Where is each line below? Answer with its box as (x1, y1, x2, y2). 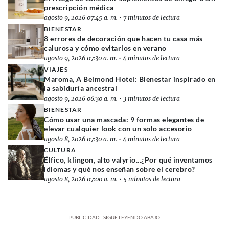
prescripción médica (44, 3, 114, 12)
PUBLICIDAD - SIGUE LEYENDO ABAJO (69, 214, 160, 220)
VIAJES (44, 65, 68, 73)
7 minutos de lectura (123, 13, 180, 21)
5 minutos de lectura (123, 175, 180, 183)
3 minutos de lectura (123, 94, 180, 102)
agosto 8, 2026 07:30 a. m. (44, 134, 117, 143)
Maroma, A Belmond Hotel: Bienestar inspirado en (44, 74, 216, 83)
